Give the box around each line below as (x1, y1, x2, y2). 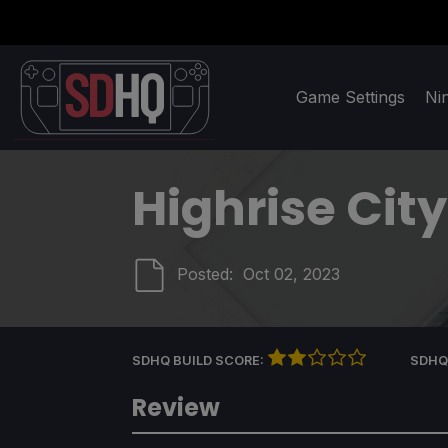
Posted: (177, 264, 243, 285)
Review (132, 391, 220, 425)
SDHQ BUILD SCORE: (132, 352, 267, 368)
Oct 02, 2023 (243, 264, 340, 285)
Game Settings (296, 87, 405, 108)
